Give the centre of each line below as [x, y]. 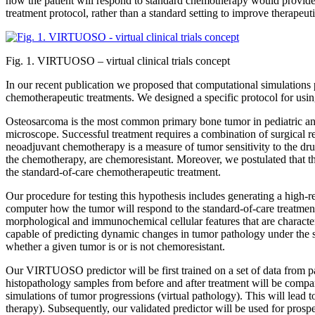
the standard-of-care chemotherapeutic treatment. [113, 172]
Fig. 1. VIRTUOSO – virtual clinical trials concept [118, 60]
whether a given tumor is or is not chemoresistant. [115, 246]
